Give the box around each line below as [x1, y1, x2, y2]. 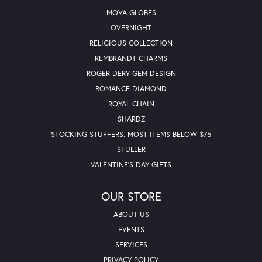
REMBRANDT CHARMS [95, 53, 167, 63]
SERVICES [115, 239, 147, 250]
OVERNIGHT [111, 22, 151, 33]
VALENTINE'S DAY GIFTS [91, 159, 171, 170]
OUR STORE [101, 188, 161, 204]
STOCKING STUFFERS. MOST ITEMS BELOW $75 [51, 129, 211, 139]
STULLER [116, 144, 146, 154]
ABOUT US [113, 209, 149, 219]
